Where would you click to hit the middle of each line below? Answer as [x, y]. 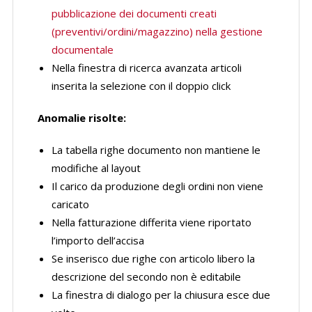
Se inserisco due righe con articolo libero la [153, 258]
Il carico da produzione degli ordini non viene [157, 186]
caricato [70, 204]
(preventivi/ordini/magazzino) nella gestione [157, 31]
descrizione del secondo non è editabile [146, 276]
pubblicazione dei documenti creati [134, 13]
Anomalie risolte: [81, 118]
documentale [82, 49]
